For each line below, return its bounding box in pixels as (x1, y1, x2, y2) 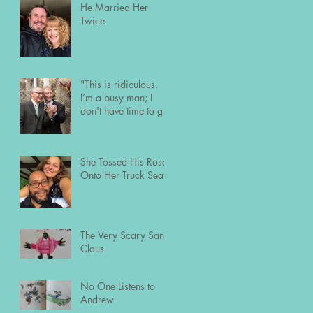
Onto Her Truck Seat (80, 168, 166, 182)
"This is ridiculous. (80, 77, 158, 91)
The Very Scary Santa (80, 228, 172, 242)
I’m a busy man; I (80, 90, 152, 104)
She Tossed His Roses (80, 154, 171, 168)
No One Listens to (80, 279, 155, 293)
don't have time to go (80, 103, 168, 117)
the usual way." (80, 130, 145, 144)
